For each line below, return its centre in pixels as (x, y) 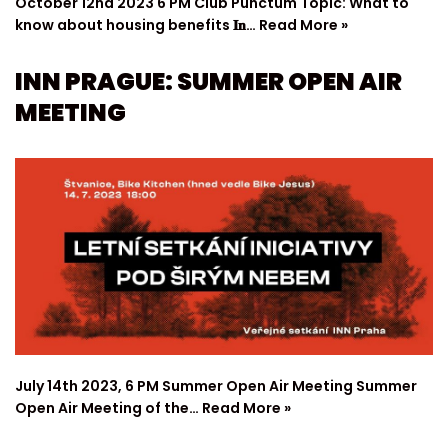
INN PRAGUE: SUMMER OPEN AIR (208, 81)
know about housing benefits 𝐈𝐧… (137, 24)
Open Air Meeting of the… (108, 408)
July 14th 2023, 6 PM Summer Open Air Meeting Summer (216, 386)
